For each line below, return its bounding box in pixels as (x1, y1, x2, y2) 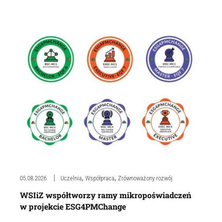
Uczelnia (60, 174, 82, 182)
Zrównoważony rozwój (118, 174, 172, 182)
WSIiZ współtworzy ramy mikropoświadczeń (20, 189, 191, 200)
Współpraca (85, 174, 114, 182)
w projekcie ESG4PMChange (20, 201, 126, 212)
